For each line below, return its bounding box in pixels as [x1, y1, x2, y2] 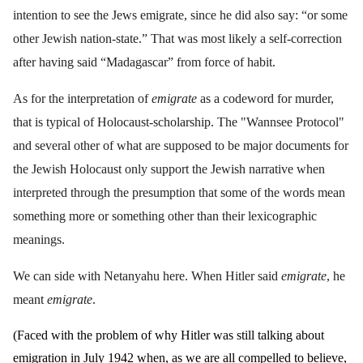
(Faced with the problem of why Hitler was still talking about [13, 328, 324, 343]
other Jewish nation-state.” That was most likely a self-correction [13, 32, 342, 46]
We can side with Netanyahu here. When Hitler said [13, 269, 281, 284]
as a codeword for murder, [197, 92, 334, 106]
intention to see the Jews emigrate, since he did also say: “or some [13, 8, 348, 23]
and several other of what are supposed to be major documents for [13, 139, 348, 153]
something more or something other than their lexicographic [13, 209, 317, 224]
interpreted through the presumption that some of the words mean [13, 186, 345, 200]
